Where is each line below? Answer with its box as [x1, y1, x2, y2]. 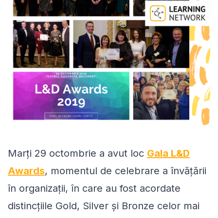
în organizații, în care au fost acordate [8, 182, 181, 194]
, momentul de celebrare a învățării [45, 164, 206, 177]
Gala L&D [147, 147, 190, 159]
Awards [8, 164, 45, 177]
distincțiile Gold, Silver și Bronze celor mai [8, 200, 200, 212]
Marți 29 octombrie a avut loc [8, 147, 147, 159]
